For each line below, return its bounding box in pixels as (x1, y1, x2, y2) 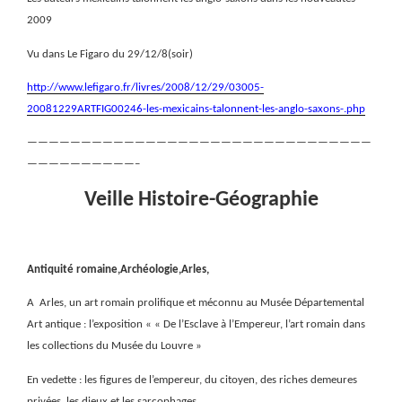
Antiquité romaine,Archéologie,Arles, (27, 264, 209, 276)
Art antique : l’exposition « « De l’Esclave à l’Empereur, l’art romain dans (27, 319, 365, 331)
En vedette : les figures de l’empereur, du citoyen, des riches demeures (27, 373, 357, 386)
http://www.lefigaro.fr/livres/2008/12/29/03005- (27, 81, 264, 93)
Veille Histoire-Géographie (83, 188, 319, 211)
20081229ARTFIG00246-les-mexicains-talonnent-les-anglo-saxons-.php (27, 102, 365, 115)
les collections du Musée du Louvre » (27, 340, 202, 353)
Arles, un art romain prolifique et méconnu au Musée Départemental (39, 297, 364, 310)
